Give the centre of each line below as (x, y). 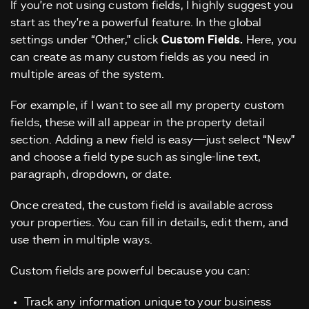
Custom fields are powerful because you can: (131, 272)
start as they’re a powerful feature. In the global (136, 23)
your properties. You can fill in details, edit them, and (150, 223)
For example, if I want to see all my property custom (147, 106)
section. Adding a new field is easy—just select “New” (153, 141)
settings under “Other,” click (86, 41)
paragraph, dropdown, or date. (91, 175)
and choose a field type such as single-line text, (136, 158)
